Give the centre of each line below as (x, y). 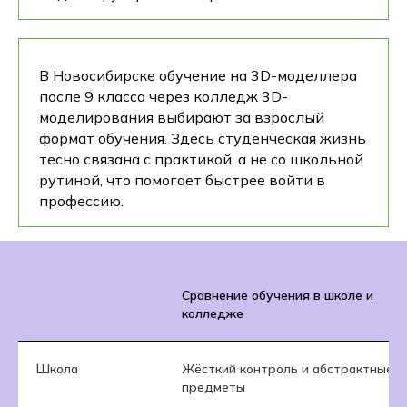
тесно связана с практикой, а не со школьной (201, 159)
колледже (213, 313)
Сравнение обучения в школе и (278, 295)
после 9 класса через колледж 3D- (164, 96)
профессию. (81, 200)
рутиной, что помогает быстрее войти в (182, 179)
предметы (213, 387)
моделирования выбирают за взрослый (182, 117)
